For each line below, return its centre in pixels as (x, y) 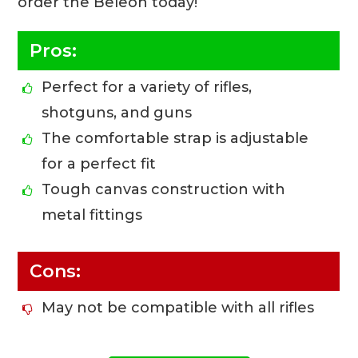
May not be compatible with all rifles (178, 308)
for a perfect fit (99, 164)
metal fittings (92, 215)
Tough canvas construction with (164, 190)
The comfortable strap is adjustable (175, 139)
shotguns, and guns (117, 113)
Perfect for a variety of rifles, (147, 88)
